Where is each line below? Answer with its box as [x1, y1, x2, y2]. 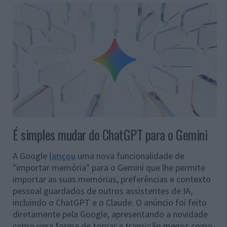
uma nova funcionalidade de [75, 150, 184, 162]
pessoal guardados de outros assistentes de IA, [13, 185, 193, 197]
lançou [49, 150, 75, 162]
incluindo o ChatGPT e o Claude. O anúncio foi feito [13, 197, 207, 209]
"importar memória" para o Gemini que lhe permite [13, 162, 205, 174]
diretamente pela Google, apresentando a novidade [13, 208, 208, 220]
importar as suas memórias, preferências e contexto [13, 173, 211, 185]
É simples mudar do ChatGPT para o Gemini [13, 125, 207, 145]
